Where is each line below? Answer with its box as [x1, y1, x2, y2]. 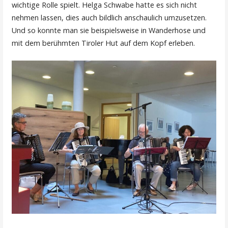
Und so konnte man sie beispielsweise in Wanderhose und [12, 25, 206, 36]
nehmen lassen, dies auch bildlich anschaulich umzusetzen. [12, 13, 207, 23]
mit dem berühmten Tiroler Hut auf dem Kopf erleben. [12, 38, 195, 48]
